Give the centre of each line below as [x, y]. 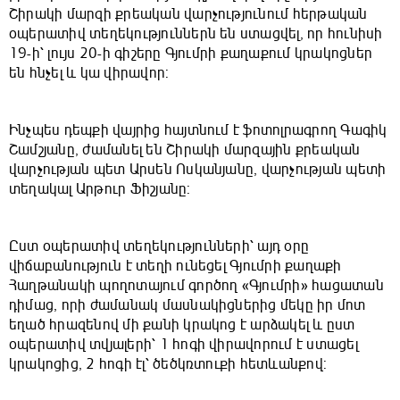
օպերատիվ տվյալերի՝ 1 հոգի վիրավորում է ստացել [183, 344]
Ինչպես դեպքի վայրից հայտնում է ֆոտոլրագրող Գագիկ [198, 130]
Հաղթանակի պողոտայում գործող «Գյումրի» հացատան [196, 285]
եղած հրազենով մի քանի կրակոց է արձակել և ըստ [182, 325]
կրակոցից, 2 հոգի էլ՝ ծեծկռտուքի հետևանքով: [168, 364]
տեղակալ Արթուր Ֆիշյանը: [100, 189]
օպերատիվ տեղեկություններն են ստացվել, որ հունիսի [196, 33]
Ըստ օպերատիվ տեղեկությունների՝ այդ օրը [159, 246]
